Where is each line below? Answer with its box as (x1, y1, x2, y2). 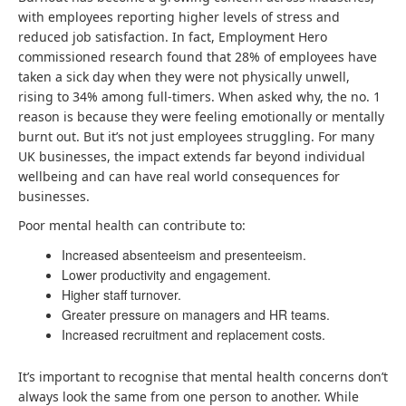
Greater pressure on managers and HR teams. (62, 305, 330, 324)
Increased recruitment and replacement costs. (62, 325, 325, 343)
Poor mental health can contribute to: (18, 217, 246, 234)
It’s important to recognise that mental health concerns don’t (18, 368, 388, 385)
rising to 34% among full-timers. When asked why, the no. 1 (18, 88, 381, 105)
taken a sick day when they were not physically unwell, (18, 68, 350, 85)
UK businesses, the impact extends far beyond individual (18, 148, 365, 165)
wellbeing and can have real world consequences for (18, 168, 340, 185)
